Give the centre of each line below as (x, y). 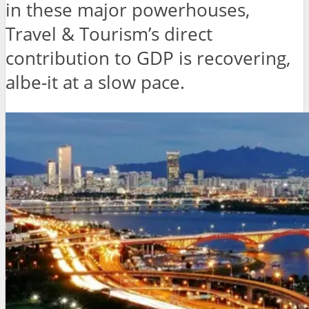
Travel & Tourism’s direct (109, 34)
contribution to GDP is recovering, (148, 59)
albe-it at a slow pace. (95, 83)
